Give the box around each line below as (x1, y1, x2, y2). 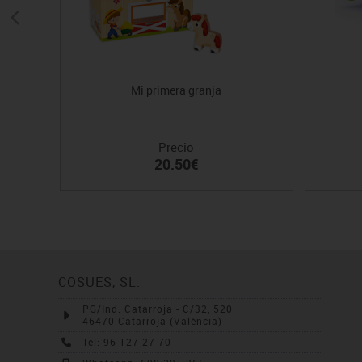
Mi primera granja (131, 82, 222, 99)
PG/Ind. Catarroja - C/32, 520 (82, 302, 233, 316)
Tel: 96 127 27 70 (82, 335, 171, 349)
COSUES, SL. (58, 273, 141, 292)
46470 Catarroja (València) (82, 314, 222, 328)
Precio (158, 139, 195, 156)
